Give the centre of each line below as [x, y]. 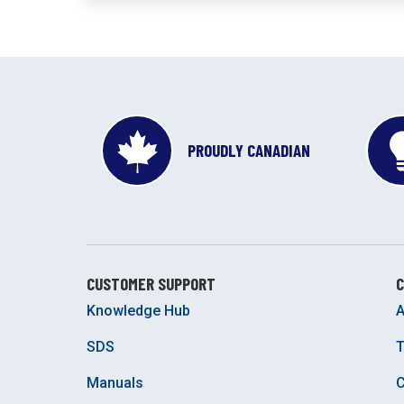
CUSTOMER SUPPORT [151, 284]
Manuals [115, 382]
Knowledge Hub [138, 310]
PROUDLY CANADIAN [249, 151]
